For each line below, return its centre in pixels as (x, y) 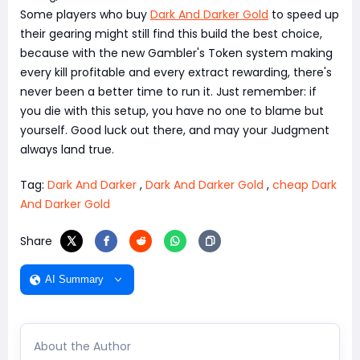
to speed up (304, 14)
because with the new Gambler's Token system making (176, 53)
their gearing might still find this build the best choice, (171, 33)
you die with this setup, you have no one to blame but (172, 110)
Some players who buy (85, 14)
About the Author (82, 346)
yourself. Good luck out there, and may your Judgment (175, 130)
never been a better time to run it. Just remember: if (168, 91)
